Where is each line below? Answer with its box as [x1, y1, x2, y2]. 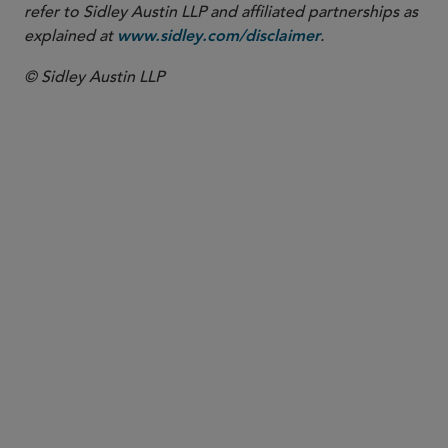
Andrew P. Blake [157, 274, 338, 305]
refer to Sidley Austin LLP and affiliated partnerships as [24, 2, 418, 22]
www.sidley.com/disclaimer [117, 29, 320, 45]
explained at [24, 26, 117, 46]
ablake [157, 311, 208, 327]
